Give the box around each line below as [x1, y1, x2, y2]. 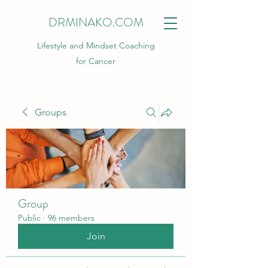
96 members [48, 212, 95, 223]
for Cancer [76, 56, 115, 66]
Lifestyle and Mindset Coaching [36, 40, 155, 51]
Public [18, 212, 41, 223]
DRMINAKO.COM [48, 14, 144, 31]
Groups [35, 106, 66, 118]
